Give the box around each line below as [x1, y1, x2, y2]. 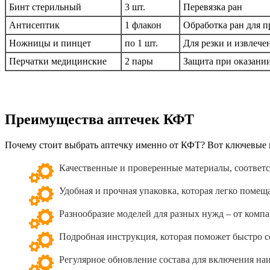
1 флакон [125, 20, 162, 31]
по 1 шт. [125, 38, 158, 49]
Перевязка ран [183, 2, 242, 13]
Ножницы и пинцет [9, 38, 91, 49]
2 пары [125, 56, 153, 67]
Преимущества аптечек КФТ [5, 111, 194, 128]
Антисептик [9, 20, 60, 31]
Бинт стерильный [9, 2, 81, 13]
